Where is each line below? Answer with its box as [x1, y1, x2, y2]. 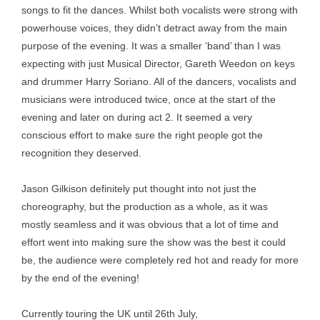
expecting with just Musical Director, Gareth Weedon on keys [21, 58, 295, 69]
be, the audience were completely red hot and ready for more [21, 254, 299, 266]
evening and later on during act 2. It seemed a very [21, 111, 252, 123]
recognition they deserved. [21, 147, 141, 159]
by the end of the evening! [21, 272, 139, 284]
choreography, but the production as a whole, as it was [21, 201, 268, 212]
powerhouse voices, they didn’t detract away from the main [21, 22, 287, 34]
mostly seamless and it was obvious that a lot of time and [21, 219, 279, 230]
